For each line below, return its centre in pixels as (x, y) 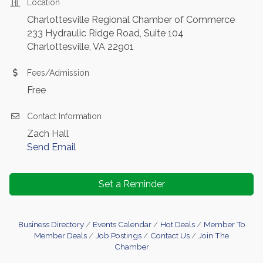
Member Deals (60, 236)
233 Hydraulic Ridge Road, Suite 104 (105, 33)
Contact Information (64, 117)
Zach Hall (48, 134)
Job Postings (119, 236)
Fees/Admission (58, 73)
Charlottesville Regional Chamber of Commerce (131, 20)
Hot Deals (177, 225)
